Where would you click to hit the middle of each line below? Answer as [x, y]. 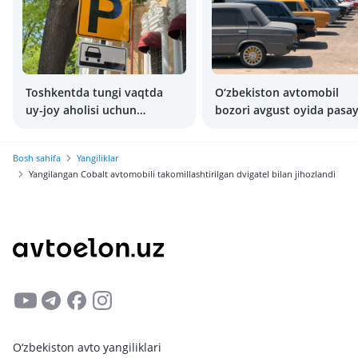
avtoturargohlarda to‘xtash [100, 127]
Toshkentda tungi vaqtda [94, 92]
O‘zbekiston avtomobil [277, 92]
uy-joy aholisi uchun [81, 110]
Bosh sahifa [37, 158]
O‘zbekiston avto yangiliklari [87, 347]
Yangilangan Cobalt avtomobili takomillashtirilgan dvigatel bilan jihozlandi [182, 174]
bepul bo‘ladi [61, 145]
